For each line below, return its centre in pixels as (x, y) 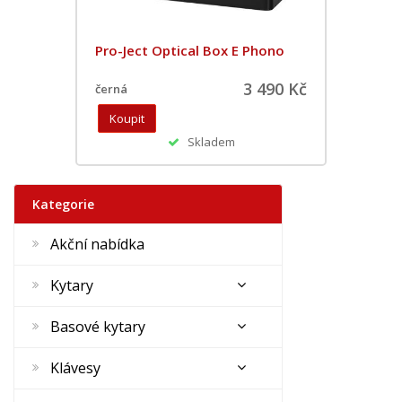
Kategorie (63, 204)
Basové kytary (98, 326)
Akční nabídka (97, 244)
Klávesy (75, 367)
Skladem (207, 141)
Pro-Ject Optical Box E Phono (190, 50)
